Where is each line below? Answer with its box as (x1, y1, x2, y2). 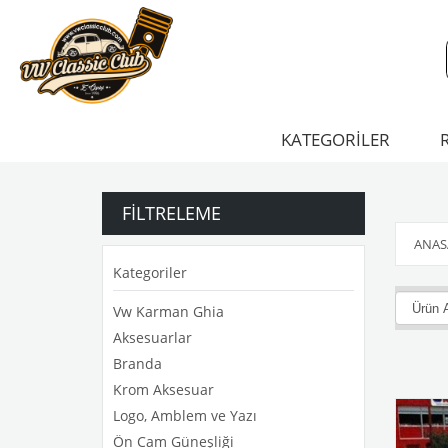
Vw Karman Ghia (113, 302, 224, 321)
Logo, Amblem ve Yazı (113, 406, 257, 425)
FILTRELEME (122, 201, 221, 225)
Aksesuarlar (113, 328, 192, 347)
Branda (113, 354, 162, 373)
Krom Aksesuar (113, 380, 214, 399)
